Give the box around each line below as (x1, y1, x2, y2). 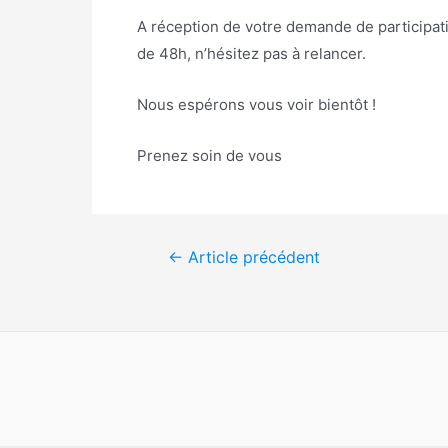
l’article (140, 301, 192, 320)
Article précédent (182, 248, 320, 267)
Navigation (140, 247, 216, 266)
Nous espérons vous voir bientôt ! (137, 95, 380, 114)
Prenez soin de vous (137, 146, 282, 165)
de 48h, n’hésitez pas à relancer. (137, 44, 366, 63)
